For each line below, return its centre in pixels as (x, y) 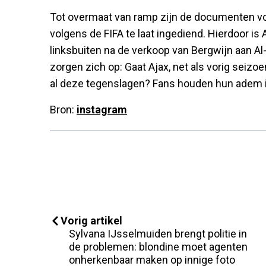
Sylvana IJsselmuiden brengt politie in (158, 233)
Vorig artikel (91, 220)
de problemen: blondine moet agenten (158, 246)
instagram (102, 109)
